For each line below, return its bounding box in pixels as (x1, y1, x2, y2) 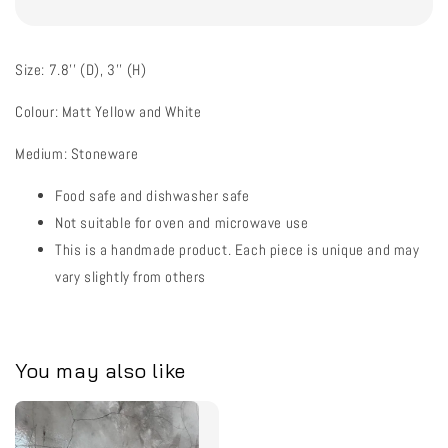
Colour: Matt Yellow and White (15, 101, 202, 121)
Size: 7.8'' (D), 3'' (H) (15, 59, 147, 79)
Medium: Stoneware (15, 143, 139, 163)
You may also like (15, 358, 186, 384)
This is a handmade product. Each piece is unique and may (55, 239, 420, 259)
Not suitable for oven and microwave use (55, 212, 309, 232)
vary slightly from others (55, 266, 206, 286)
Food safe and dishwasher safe (55, 185, 250, 205)
